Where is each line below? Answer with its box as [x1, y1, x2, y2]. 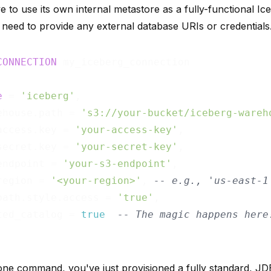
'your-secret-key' [75, 140, 178, 152]
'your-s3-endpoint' [63, 157, 172, 169]
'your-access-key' [75, 123, 178, 135]
